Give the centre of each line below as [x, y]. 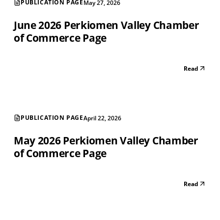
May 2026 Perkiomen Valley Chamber [106, 140]
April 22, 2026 [102, 118]
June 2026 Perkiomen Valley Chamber [107, 25]
